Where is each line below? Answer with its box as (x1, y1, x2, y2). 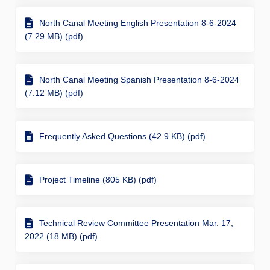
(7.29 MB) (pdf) (25, 31, 83, 42)
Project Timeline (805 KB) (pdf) (39, 175, 157, 185)
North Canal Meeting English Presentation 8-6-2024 (39, 18, 236, 28)
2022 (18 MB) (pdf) (25, 231, 98, 242)
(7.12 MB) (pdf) (25, 88, 83, 98)
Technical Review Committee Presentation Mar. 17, (39, 218, 233, 228)
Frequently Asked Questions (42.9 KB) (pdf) (39, 131, 206, 142)
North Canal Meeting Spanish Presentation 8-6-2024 (39, 75, 239, 85)
